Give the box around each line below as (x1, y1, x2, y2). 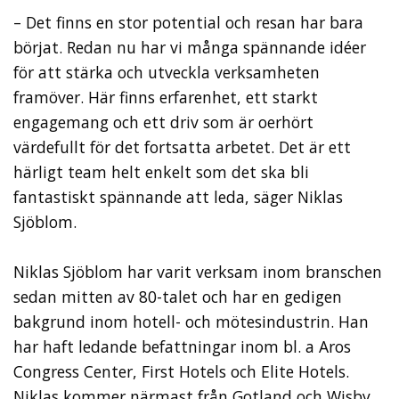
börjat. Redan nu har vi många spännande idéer (13, 36, 366, 58)
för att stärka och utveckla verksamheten (13, 61, 320, 83)
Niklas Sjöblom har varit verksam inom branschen (13, 260, 382, 282)
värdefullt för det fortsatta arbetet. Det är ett (13, 135, 351, 158)
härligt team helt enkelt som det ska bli (13, 160, 309, 183)
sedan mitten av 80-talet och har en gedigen (13, 285, 342, 307)
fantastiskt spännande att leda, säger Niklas (13, 185, 343, 208)
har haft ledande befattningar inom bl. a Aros (13, 335, 351, 357)
